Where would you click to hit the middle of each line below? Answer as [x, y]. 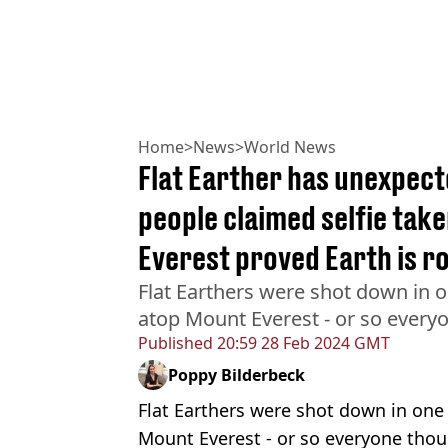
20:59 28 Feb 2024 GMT [301, 343]
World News [290, 147]
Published [175, 343]
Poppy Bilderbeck [236, 375]
